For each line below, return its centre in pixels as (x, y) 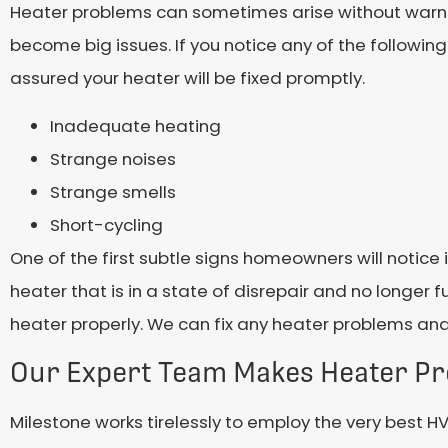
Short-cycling (106, 224)
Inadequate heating (135, 125)
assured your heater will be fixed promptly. (187, 77)
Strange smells (113, 191)
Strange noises (113, 158)
